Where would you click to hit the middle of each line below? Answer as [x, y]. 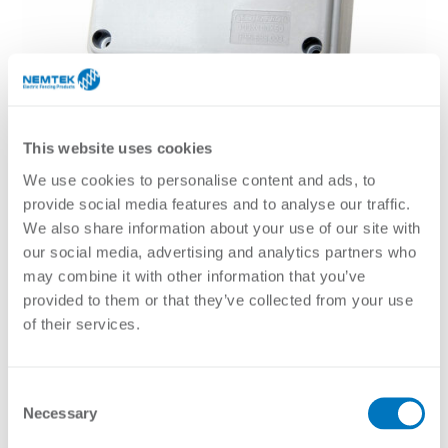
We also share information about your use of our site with [222, 227]
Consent [35, 392]
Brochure [121, 418]
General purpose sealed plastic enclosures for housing [214, 338]
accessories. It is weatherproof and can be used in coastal [224, 358]
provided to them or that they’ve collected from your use [218, 299]
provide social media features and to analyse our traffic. [217, 203]
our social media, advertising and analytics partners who [219, 251]
